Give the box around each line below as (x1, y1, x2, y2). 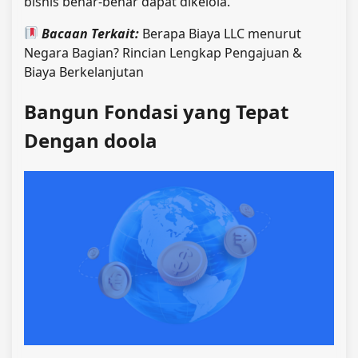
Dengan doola (24, 126, 157, 153)
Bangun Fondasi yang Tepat (24, 97, 288, 125)
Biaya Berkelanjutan (24, 62, 144, 81)
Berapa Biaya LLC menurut (139, 24, 302, 42)
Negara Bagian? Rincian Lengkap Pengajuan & (24, 43, 302, 62)
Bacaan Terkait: (42, 24, 140, 42)
